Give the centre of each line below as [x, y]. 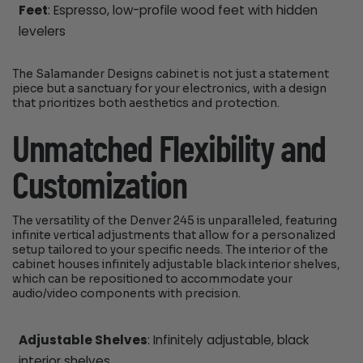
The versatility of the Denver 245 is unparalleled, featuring [175, 221]
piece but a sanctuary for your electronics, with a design [170, 88]
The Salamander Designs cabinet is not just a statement [171, 74]
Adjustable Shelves [83, 340]
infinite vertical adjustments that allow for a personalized [174, 236]
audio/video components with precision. [127, 294]
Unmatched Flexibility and [169, 151]
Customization [100, 188]
